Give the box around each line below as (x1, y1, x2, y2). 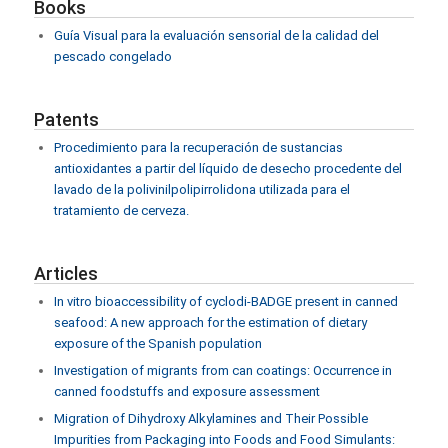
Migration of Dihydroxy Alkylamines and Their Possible (53, 411, 368, 426)
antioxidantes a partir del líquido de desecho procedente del (53, 161, 402, 176)
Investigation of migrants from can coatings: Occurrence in (53, 363, 392, 378)
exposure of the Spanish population (53, 336, 262, 351)
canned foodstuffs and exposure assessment (53, 384, 320, 399)
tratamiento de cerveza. (53, 203, 189, 218)
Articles (33, 263, 98, 284)
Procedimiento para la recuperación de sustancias (53, 140, 343, 155)
